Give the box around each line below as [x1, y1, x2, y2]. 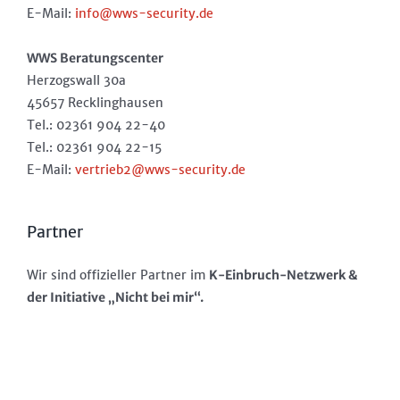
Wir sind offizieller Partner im [27, 266, 209, 283]
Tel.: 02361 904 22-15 [27, 138, 162, 155]
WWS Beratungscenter [27, 49, 163, 66]
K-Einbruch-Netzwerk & [209, 266, 358, 283]
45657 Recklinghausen [27, 94, 163, 111]
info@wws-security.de [75, 4, 213, 21]
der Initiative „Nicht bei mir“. [27, 288, 204, 305]
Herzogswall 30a [27, 71, 126, 88]
